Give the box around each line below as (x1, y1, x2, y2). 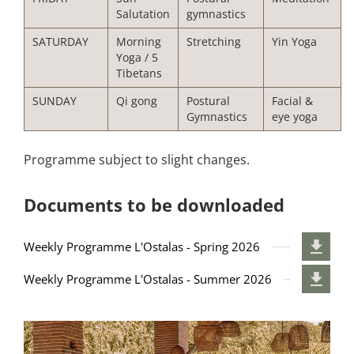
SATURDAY (32, 34, 88, 49)
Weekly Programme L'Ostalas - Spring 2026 (24, 239, 260, 254)
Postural (186, 93, 230, 108)
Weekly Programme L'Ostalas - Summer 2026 (24, 271, 272, 287)
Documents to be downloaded (24, 193, 284, 217)
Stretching (186, 34, 241, 49)
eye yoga (272, 109, 318, 124)
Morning (116, 34, 161, 49)
